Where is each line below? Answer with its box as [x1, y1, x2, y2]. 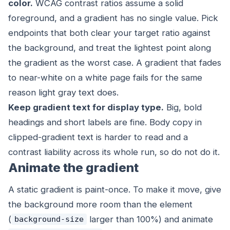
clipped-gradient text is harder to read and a [8, 131, 188, 142]
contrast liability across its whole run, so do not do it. [8, 146, 220, 157]
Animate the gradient [8, 160, 139, 175]
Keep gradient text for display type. [8, 102, 164, 112]
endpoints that [8, 27, 69, 38]
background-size [14, 215, 84, 224]
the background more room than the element [8, 199, 193, 209]
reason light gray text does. [8, 87, 119, 98]
